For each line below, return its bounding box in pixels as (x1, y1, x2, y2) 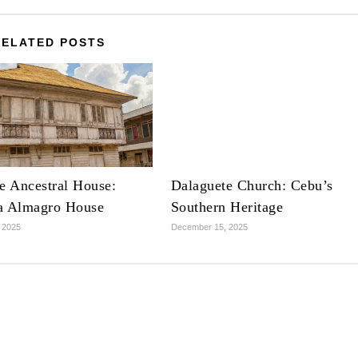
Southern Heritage (170, 199, 284, 216)
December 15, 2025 (170, 222, 248, 233)
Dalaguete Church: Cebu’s (170, 177, 333, 194)
